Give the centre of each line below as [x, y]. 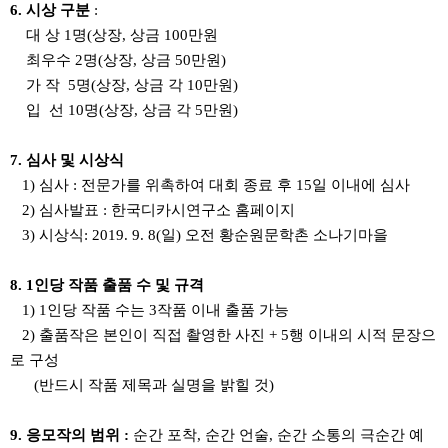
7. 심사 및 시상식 [67, 159]
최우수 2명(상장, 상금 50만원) [118, 59]
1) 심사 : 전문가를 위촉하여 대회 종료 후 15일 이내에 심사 [210, 184]
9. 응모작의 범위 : [71, 434]
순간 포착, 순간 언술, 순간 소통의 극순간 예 [278, 434]
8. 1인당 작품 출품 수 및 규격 [107, 284]
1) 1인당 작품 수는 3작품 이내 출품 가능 [149, 309]
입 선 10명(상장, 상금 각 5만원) [124, 109]
